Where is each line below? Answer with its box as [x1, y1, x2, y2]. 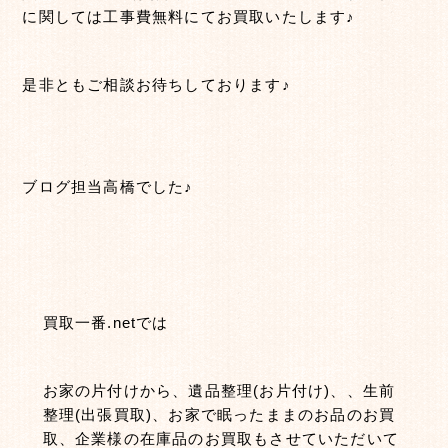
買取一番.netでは [42, 314, 169, 331]
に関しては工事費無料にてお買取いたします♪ [22, 8, 356, 25]
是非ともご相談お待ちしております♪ [22, 76, 291, 93]
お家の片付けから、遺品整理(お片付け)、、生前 [42, 382, 396, 399]
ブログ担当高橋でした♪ [22, 178, 194, 195]
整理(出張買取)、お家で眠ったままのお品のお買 [42, 406, 396, 423]
